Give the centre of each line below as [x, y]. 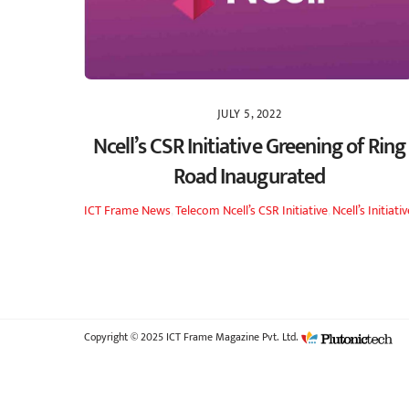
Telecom [198, 211]
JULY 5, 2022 [249, 115]
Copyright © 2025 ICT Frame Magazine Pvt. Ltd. [193, 337]
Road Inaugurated [249, 177]
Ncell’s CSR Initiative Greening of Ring [249, 147]
